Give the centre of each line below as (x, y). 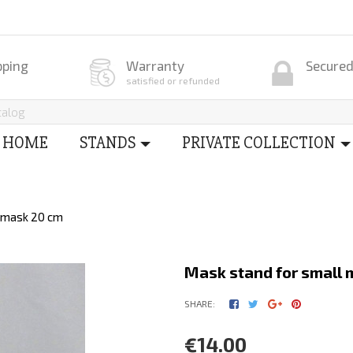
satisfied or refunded (173, 80)
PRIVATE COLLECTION (259, 143)
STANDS (108, 143)
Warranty (156, 65)
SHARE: (200, 303)
